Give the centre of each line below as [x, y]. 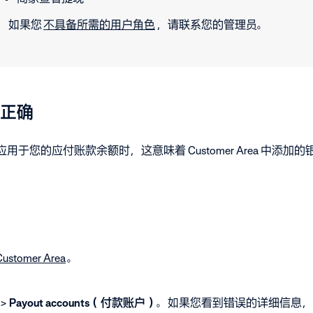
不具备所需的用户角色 [99, 24]
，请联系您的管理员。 [212, 24]
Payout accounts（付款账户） [83, 302]
